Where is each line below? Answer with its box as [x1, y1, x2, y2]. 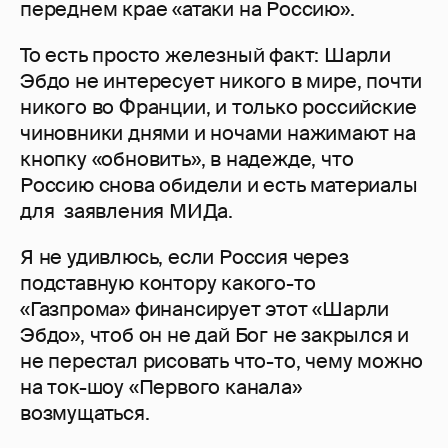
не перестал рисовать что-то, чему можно [20, 348, 424, 375]
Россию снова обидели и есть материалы [20, 172, 418, 199]
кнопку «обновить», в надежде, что [20, 146, 354, 173]
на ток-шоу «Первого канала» [20, 374, 302, 401]
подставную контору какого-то [20, 270, 316, 297]
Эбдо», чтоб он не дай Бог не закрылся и [20, 322, 410, 349]
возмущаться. [20, 400, 150, 427]
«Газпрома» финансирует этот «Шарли [20, 296, 390, 323]
